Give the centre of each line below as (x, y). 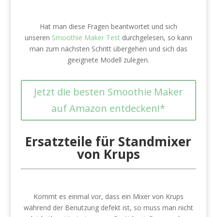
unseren (38, 38)
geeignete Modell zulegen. (108, 60)
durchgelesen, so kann (156, 38)
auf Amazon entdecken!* (108, 108)
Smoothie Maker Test (86, 38)
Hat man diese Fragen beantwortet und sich (108, 26)
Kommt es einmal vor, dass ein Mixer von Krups (108, 196)
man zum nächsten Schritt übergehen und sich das (108, 49)
